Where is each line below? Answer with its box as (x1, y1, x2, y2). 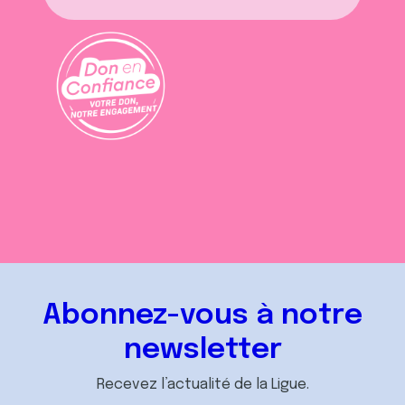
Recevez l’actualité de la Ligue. (96, 377, 309, 393)
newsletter (123, 335, 282, 366)
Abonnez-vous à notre (42, 301, 363, 332)
